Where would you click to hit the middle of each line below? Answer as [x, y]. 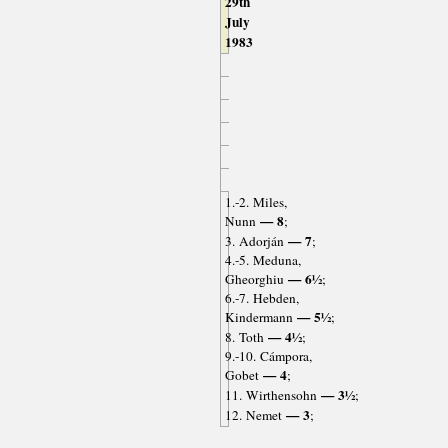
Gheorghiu [254, 279]
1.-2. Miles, [255, 202]
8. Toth [244, 337]
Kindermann [258, 317]
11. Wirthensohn [270, 395]
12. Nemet [253, 415]
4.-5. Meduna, [262, 260]
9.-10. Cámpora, [268, 356]
